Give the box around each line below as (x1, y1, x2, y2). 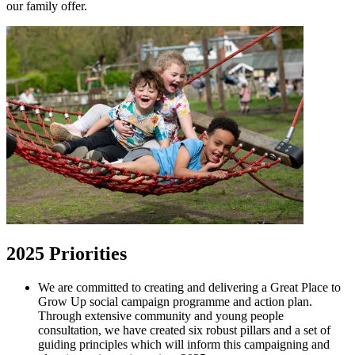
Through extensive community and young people (38, 309, 284, 323)
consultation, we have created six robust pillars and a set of (38, 323, 330, 338)
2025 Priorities (6, 243, 127, 265)
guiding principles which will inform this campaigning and (38, 338, 330, 352)
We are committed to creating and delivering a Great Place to (38, 281, 341, 295)
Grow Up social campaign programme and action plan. (38, 295, 312, 309)
